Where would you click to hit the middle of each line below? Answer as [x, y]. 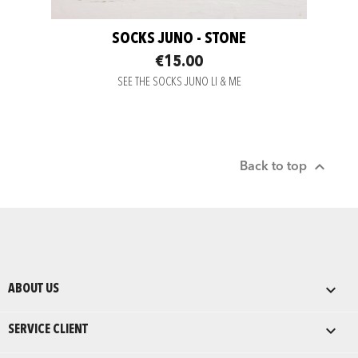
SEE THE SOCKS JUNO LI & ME [179, 82]
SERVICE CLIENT [48, 330]
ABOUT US [34, 290]
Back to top [275, 167]
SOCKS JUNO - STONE [179, 39]
